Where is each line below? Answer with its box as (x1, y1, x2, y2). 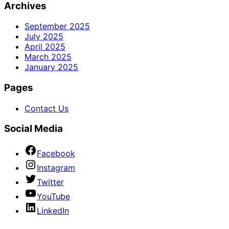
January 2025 (25, 62, 78, 73)
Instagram (37, 163, 75, 173)
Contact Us (25, 103, 68, 113)
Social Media (4, 123, 63, 135)
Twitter (37, 177, 64, 188)
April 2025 (25, 41, 65, 52)
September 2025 (25, 21, 90, 32)
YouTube (37, 191, 70, 202)
